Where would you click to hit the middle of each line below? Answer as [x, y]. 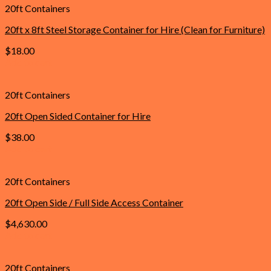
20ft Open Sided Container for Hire [78, 116]
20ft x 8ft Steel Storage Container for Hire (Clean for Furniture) [135, 29]
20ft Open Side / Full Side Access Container [94, 202]
